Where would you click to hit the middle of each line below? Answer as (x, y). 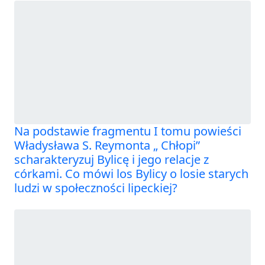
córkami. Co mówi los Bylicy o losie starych (131, 174)
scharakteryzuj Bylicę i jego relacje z (112, 160)
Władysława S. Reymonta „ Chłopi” (107, 146)
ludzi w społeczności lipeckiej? (96, 188)
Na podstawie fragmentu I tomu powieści (128, 131)
